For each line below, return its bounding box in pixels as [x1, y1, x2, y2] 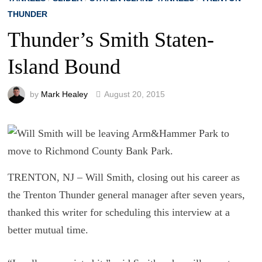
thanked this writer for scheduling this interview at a [7, 206, 230, 218]
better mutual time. [7, 224, 88, 236]
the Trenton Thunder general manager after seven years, [7, 189, 245, 201]
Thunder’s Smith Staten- [7, 28, 214, 51]
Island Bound [7, 55, 120, 78]
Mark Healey [40, 89, 88, 99]
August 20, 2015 [104, 89, 165, 99]
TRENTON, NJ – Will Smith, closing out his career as [7, 171, 240, 183]
